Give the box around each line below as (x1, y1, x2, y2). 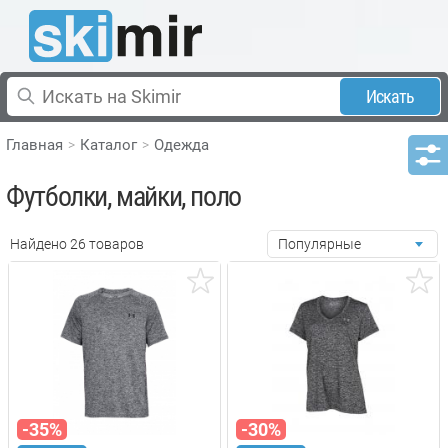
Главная (6, 135, 64, 154)
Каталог (80, 135, 138, 154)
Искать (365, 85, 415, 107)
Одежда (154, 135, 210, 154)
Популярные (278, 235, 361, 252)
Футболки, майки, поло (6, 179, 241, 213)
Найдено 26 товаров (10, 235, 144, 252)
